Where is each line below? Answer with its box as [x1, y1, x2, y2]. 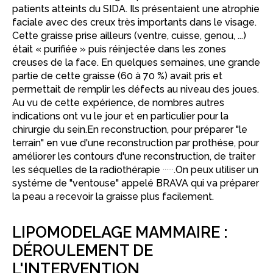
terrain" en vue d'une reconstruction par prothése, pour [12, 136, 259, 149]
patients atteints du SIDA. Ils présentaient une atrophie [12, 2, 260, 15]
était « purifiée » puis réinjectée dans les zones [12, 43, 226, 55]
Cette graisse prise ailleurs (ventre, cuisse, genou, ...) [12, 29, 246, 41]
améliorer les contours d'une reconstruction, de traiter [12, 150, 255, 162]
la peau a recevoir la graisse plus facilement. [12, 190, 214, 202]
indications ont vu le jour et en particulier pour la [12, 110, 229, 122]
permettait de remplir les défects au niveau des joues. [12, 83, 259, 95]
